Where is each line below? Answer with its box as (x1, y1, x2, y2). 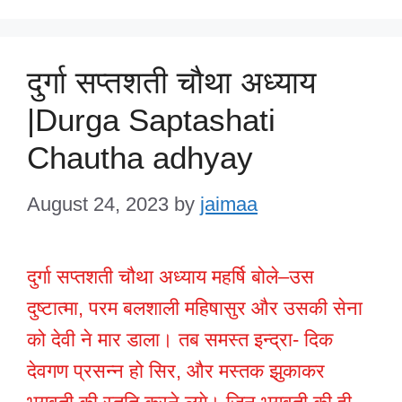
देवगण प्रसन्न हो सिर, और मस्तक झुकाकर (27, 359, 325, 382)
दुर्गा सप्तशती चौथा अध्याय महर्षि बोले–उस (27, 265, 314, 288)
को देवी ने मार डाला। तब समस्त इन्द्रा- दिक (27, 328, 333, 351)
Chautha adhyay (27, 139, 253, 175)
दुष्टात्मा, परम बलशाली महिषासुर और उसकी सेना (27, 296, 363, 319)
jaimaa (200, 192, 258, 215)
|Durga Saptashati (27, 101, 275, 137)
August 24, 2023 (27, 192, 169, 215)
